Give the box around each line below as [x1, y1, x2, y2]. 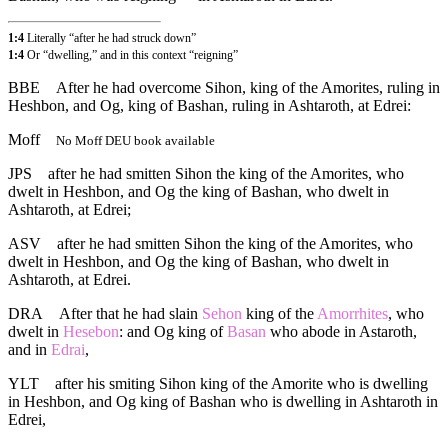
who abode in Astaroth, [266, 323, 417, 341]
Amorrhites [317, 305, 388, 323]
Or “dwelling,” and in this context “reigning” [27, 48, 238, 63]
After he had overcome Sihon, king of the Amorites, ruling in [56, 79, 440, 97]
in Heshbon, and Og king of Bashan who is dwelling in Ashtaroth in [8, 393, 438, 411]
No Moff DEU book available [56, 133, 215, 149]
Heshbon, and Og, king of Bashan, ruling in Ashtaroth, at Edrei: [8, 97, 411, 115]
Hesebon [63, 323, 119, 341]
